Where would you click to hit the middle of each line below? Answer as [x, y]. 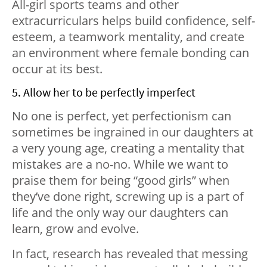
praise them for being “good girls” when [121, 180]
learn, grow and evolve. [75, 228]
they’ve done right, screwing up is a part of [128, 196]
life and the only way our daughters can [120, 212]
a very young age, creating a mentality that [128, 148]
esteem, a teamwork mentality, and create [128, 36]
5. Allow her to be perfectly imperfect [104, 92]
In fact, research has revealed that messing [130, 253]
